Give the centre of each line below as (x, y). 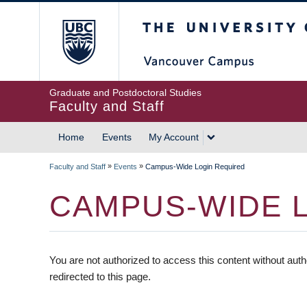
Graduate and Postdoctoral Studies (125, 93)
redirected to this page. (100, 277)
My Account (174, 137)
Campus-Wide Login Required (195, 167)
